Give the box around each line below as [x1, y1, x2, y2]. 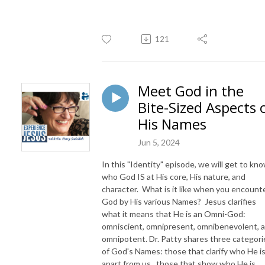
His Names [138, 114, 206, 134]
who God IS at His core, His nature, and [102, 171, 245, 182]
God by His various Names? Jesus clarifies [102, 196, 256, 206]
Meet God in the [138, 80, 244, 101]
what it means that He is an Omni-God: [102, 208, 247, 219]
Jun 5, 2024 [138, 137, 180, 147]
